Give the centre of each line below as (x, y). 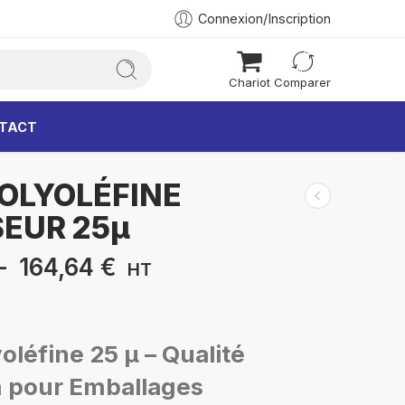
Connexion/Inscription (264, 19)
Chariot (249, 82)
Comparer (302, 82)
